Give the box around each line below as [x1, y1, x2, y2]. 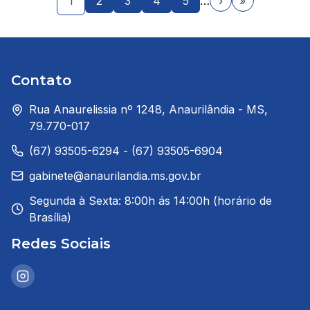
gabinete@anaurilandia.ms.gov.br [29, 169, 201, 183]
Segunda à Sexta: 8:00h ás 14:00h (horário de [29, 194, 272, 208]
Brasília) [29, 210, 71, 224]
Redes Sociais [11, 235, 111, 252]
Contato [11, 72, 71, 89]
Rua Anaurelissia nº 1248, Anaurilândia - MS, [29, 102, 268, 116]
